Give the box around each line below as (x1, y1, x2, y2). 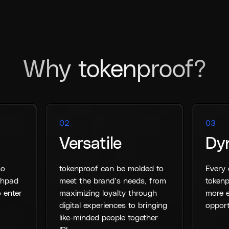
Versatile (59, 135, 122, 153)
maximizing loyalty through (59, 189, 157, 198)
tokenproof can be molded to (59, 165, 164, 173)
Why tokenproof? (22, 58, 207, 83)
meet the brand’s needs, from (59, 177, 167, 186)
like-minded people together (59, 214, 158, 222)
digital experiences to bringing (59, 201, 168, 210)
